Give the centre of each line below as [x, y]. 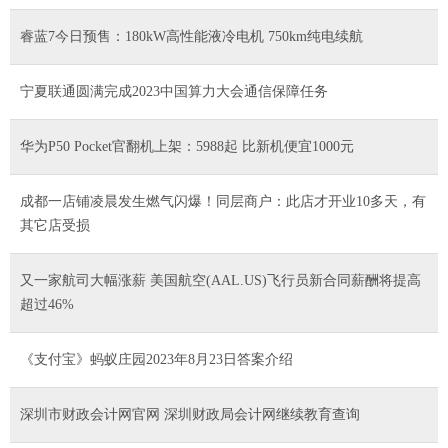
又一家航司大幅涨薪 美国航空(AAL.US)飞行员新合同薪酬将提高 [220, 280]
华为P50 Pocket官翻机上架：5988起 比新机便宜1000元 [187, 146]
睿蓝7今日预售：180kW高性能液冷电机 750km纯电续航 [191, 36]
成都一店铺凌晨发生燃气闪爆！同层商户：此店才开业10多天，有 [223, 201]
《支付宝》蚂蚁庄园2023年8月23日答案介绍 [156, 359]
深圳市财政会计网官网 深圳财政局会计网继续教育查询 [190, 414]
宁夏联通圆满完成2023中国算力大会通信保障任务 [174, 91]
